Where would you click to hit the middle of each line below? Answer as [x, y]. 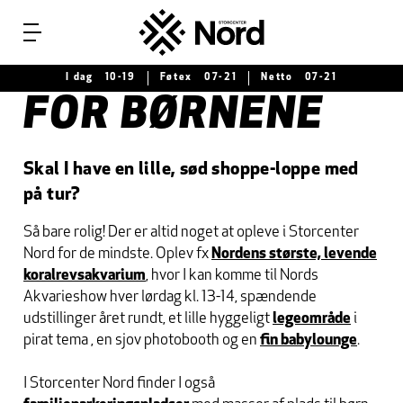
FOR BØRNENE [174, 117]
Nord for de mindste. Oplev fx [117, 254]
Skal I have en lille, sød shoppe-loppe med [191, 170]
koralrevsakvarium [85, 276]
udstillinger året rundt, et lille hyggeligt [148, 319]
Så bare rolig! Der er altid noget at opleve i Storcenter [191, 233]
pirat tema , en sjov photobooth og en [140, 340]
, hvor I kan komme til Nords [232, 276]
